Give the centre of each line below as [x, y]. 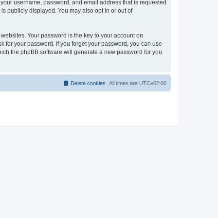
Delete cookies [88, 83]
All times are [124, 83]
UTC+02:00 [153, 83]
